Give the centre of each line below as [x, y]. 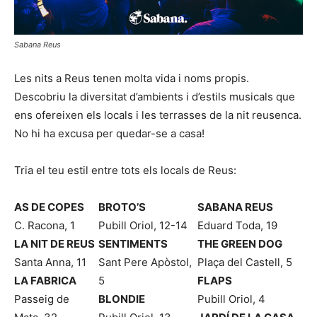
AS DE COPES [49, 207]
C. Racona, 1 [45, 226]
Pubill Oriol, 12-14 [143, 226]
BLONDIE [122, 299]
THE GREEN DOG [240, 244]
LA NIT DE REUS [54, 244]
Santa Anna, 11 [50, 263]
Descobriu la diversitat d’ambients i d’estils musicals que [155, 97]
